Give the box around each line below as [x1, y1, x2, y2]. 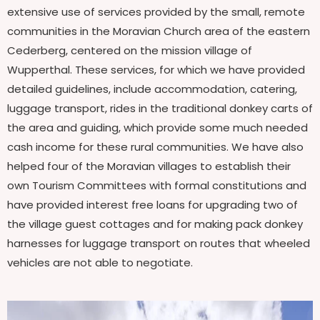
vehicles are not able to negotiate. [7, 254, 193, 270]
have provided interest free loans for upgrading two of [7, 196, 298, 212]
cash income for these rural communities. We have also [7, 139, 304, 154]
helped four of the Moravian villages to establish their [7, 158, 291, 174]
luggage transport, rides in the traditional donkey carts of [7, 100, 313, 116]
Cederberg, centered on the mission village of [7, 42, 252, 58]
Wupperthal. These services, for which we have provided [7, 61, 305, 77]
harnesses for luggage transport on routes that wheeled [7, 235, 310, 251]
